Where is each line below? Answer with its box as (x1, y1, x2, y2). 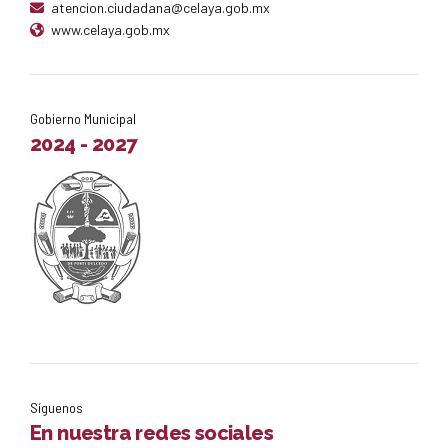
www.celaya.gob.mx (51, 21, 170, 39)
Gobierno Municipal (30, 109, 136, 127)
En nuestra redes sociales (30, 421, 273, 446)
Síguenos (30, 398, 83, 416)
